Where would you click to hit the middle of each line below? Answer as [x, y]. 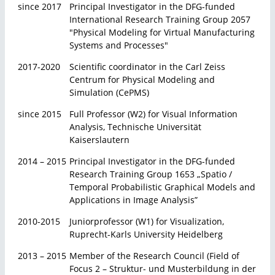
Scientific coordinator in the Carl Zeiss [147, 67]
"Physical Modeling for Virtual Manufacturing [162, 32]
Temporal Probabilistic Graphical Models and [162, 187]
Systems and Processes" [119, 45]
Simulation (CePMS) [109, 92]
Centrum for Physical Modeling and [142, 79]
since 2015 [40, 114]
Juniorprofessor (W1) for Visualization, [147, 221]
